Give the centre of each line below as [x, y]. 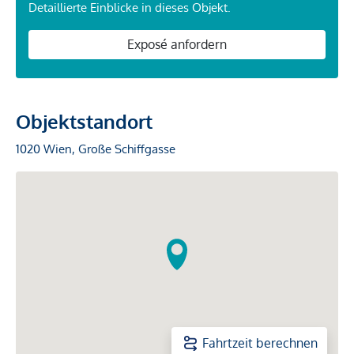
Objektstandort [84, 122]
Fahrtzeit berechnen [260, 343]
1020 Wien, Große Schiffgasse [96, 149]
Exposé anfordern [177, 45]
